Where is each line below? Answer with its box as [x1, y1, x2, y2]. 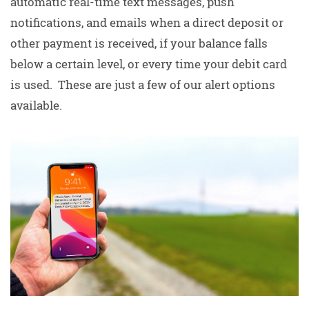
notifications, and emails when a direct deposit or [10, 14, 283, 31]
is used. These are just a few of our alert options [10, 77, 275, 93]
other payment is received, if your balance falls [10, 35, 268, 52]
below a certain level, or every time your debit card [10, 56, 287, 72]
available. [10, 97, 62, 114]
